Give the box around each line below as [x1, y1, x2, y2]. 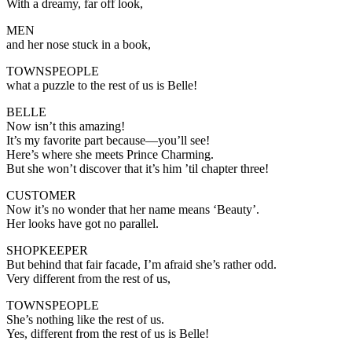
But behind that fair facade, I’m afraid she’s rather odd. [6, 257, 277, 271]
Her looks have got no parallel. [6, 216, 159, 230]
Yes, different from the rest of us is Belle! [6, 326, 209, 340]
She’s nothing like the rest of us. [6, 312, 164, 326]
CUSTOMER [6, 188, 76, 202]
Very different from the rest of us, [6, 271, 170, 285]
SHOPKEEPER [6, 243, 88, 257]
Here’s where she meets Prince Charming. [6, 147, 214, 161]
